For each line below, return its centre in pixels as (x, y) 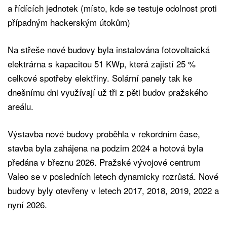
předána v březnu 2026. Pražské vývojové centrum (104, 162)
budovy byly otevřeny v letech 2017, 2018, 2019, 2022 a (113, 190)
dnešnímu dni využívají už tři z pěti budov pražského (108, 92)
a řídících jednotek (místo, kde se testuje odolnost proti (112, 8)
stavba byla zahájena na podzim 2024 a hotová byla (105, 147)
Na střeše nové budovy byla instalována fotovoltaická (109, 49)
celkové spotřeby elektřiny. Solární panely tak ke (100, 78)
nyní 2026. (27, 204)
